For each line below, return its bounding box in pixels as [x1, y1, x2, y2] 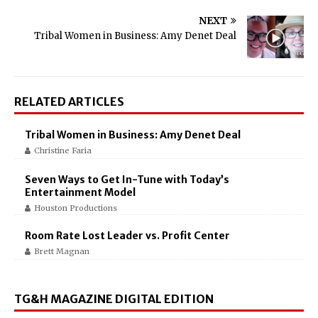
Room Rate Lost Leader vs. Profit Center [25, 229, 230, 242]
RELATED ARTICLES [14, 94, 124, 109]
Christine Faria [34, 146, 92, 155]
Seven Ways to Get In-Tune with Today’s [25, 173, 229, 186]
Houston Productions [34, 203, 117, 213]
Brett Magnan [34, 246, 89, 256]
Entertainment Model [25, 186, 136, 199]
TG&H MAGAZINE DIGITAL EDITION [14, 292, 214, 306]
